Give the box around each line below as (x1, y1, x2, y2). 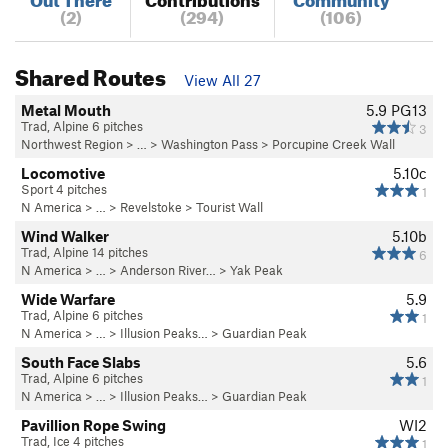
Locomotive (21, 163, 105, 182)
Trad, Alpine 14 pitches (21, 243, 148, 260)
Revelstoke (120, 198, 182, 215)
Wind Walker (21, 226, 109, 245)
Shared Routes (15, 55, 170, 91)
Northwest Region (21, 135, 123, 152)
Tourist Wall (196, 198, 263, 215)
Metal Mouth (21, 100, 111, 119)
